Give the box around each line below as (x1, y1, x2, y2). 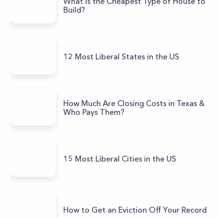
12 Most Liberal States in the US (63, 51, 179, 61)
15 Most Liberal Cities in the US (63, 153, 176, 163)
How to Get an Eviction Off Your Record (63, 204, 207, 215)
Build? (63, 4, 85, 15)
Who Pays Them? (63, 107, 125, 117)
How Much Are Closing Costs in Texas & (63, 98, 205, 108)
